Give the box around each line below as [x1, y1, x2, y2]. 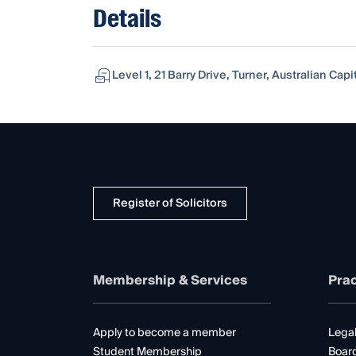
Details [93, 2, 161, 35]
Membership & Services [93, 269, 247, 292]
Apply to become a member [93, 323, 236, 342]
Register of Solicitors [113, 193, 227, 213]
